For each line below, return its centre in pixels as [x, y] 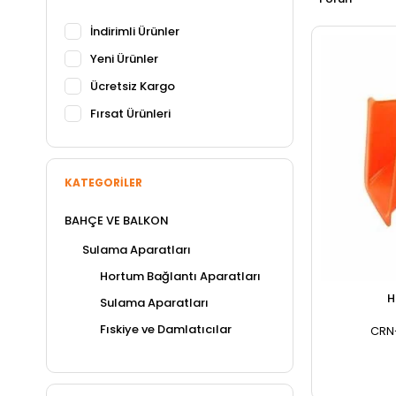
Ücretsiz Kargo [133, 86]
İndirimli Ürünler [135, 31]
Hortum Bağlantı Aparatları [180, 276]
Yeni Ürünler [124, 59]
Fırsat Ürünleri [130, 114]
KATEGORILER [103, 183]
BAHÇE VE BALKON [117, 221]
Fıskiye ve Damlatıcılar [166, 329]
